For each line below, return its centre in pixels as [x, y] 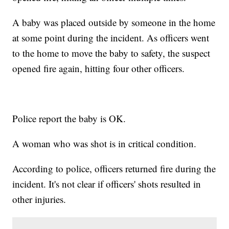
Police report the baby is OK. [69, 119]
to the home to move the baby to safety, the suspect [111, 53]
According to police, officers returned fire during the [114, 169]
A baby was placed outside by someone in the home [114, 22]
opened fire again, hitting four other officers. [99, 68]
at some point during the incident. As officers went [111, 38]
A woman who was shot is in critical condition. [105, 144]
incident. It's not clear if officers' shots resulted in [107, 184]
